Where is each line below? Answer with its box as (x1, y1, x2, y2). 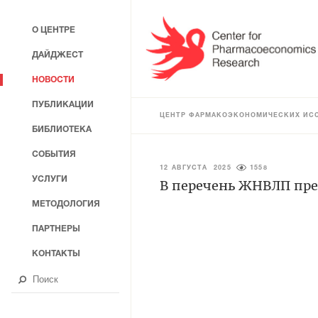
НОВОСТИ (32, 76, 75, 84)
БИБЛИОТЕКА (32, 126, 92, 133)
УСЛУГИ (32, 175, 67, 183)
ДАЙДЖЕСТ (32, 51, 83, 59)
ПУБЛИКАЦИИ (32, 101, 94, 109)
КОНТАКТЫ (32, 250, 80, 258)
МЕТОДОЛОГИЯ (32, 200, 100, 208)
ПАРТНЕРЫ (32, 225, 80, 233)
